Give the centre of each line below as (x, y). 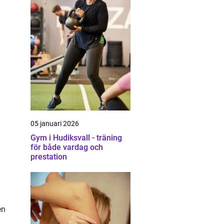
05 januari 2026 (55, 123)
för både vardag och (67, 147)
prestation (49, 157)
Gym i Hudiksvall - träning (76, 138)
